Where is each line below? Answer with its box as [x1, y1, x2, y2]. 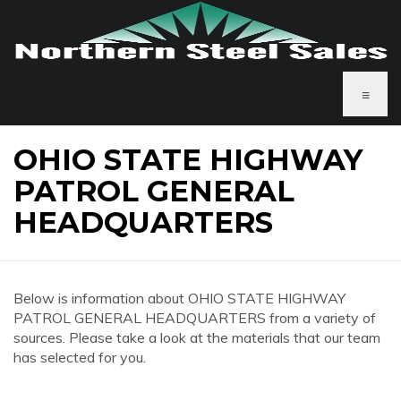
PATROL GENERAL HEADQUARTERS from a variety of [13, 309, 376, 327]
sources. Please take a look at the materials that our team [13, 328, 380, 346]
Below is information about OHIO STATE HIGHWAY [13, 289, 346, 307]
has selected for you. [13, 348, 146, 366]
